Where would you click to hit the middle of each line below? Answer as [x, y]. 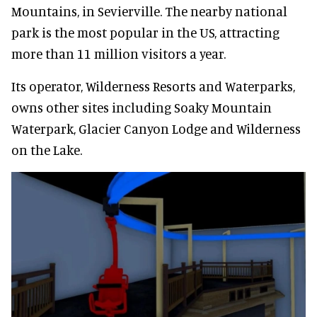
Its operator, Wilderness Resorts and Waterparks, [153, 86]
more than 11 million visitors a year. [119, 53]
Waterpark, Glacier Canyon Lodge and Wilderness [156, 128]
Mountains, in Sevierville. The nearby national [149, 11]
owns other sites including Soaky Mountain [142, 107]
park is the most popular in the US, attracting [145, 32]
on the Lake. [47, 149]
